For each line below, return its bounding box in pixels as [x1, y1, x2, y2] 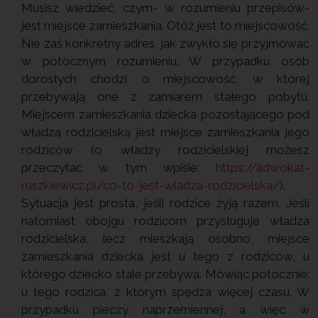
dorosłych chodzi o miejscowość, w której [21, 71, 309, 86]
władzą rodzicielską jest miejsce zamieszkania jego [21, 124, 309, 139]
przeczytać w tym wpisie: [21, 160, 216, 175]
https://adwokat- [216, 160, 309, 175]
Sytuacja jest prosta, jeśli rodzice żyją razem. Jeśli [21, 195, 309, 210]
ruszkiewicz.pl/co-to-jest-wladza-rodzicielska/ [21, 177, 280, 192]
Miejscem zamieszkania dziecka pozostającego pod [21, 106, 309, 121]
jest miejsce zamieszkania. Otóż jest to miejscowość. [21, 18, 309, 33]
